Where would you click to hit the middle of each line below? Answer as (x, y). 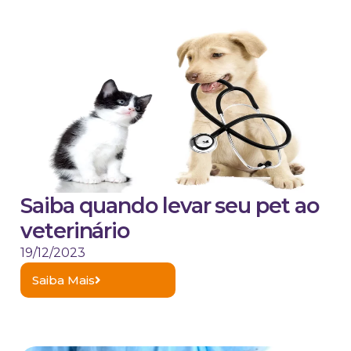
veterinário (75, 231)
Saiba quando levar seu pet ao (170, 206)
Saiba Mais (63, 280)
